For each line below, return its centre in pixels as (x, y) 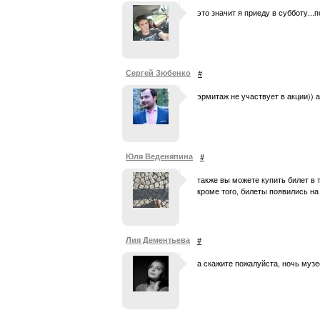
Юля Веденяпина (159, 156)
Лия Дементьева (158, 240)
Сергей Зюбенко (158, 72)
